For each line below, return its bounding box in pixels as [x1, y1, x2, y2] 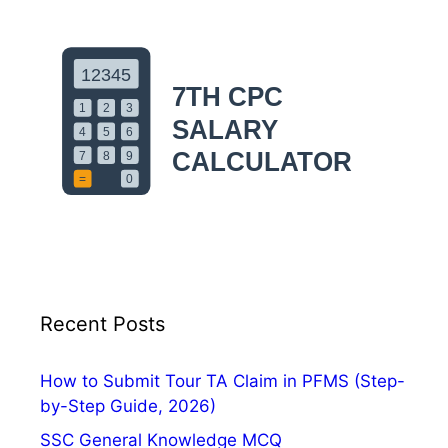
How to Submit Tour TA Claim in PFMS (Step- [40, 371, 405, 392]
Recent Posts [40, 312, 165, 337]
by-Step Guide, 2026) [40, 396, 216, 417]
